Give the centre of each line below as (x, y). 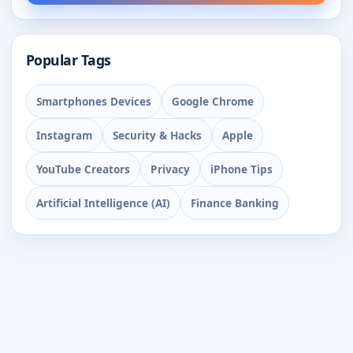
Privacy (170, 169)
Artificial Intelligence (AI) (103, 203)
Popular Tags (69, 59)
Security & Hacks (157, 135)
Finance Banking (235, 203)
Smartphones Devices (94, 101)
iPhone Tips (242, 169)
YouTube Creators (83, 169)
